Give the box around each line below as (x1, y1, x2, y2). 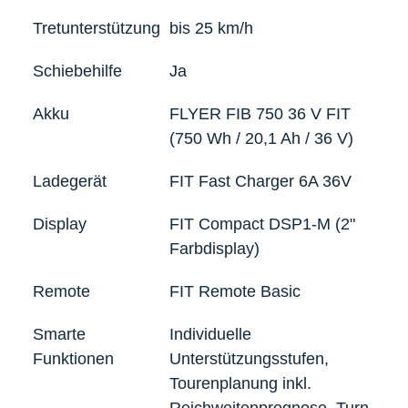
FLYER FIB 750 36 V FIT (169, 104, 352, 123)
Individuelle (169, 324, 252, 343)
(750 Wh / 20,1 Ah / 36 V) (169, 128, 354, 148)
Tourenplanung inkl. (169, 373, 312, 393)
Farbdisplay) (169, 239, 260, 258)
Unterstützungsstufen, (169, 349, 330, 368)
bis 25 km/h (169, 18, 254, 37)
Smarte (33, 324, 86, 343)
